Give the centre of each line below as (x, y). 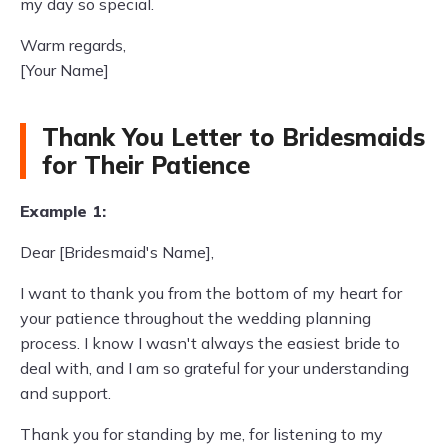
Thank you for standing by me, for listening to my (201, 434)
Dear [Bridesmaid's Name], (117, 252)
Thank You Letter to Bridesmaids (233, 137)
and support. (65, 393)
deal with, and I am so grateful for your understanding (214, 368)
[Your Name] (64, 70)
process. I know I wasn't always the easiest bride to (210, 343)
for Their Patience (146, 165)
